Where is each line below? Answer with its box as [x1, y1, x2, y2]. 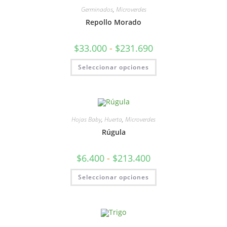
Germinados [81, 5, 113, 14]
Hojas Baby [71, 115, 101, 124]
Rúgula [101, 127, 126, 137]
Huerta [104, 115, 122, 124]
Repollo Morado [86, 17, 141, 27]
